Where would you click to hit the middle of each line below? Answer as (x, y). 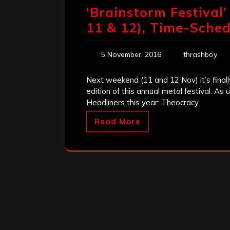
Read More (118, 122)
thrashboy (200, 55)
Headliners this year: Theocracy (142, 103)
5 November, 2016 (131, 55)
